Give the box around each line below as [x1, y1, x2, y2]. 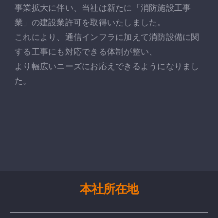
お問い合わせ [88, 4, 130, 12]
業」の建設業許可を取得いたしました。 [15, 17, 166, 27]
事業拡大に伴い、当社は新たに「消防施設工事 [15, 2, 191, 13]
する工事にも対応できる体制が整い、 [15, 46, 158, 56]
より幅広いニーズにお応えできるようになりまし [15, 61, 200, 71]
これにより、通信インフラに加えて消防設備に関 [15, 32, 200, 42]
